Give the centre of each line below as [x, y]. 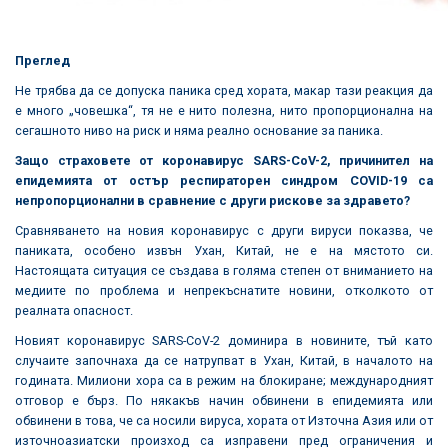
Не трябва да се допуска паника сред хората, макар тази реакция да [224, 90]
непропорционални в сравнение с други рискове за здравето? [212, 200]
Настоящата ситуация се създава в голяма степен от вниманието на [224, 270]
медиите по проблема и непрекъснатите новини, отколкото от [224, 290]
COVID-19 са [391, 180]
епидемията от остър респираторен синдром [182, 180]
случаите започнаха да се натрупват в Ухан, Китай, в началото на [224, 360]
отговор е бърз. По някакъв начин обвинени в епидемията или [224, 400]
